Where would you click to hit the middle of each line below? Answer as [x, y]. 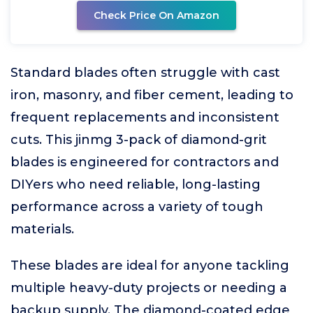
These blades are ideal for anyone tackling [150, 265]
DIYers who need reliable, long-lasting [136, 184]
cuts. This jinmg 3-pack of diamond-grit [139, 140]
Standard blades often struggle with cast [145, 73]
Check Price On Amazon [156, 15]
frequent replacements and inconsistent [145, 117]
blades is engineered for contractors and [145, 162]
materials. [42, 229]
